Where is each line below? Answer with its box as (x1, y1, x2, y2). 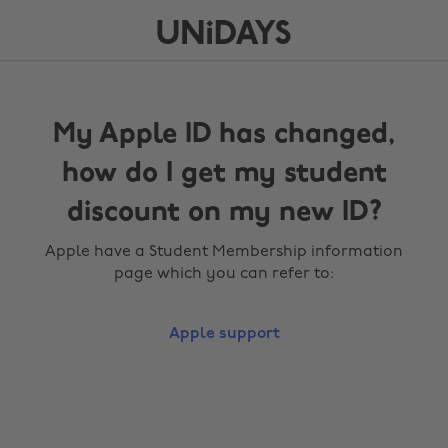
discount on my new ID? (66, 199, 382, 227)
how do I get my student (61, 160, 387, 188)
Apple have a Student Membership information (45, 244, 403, 260)
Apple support (168, 326, 280, 342)
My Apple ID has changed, (53, 121, 395, 149)
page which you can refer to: (114, 266, 334, 282)
